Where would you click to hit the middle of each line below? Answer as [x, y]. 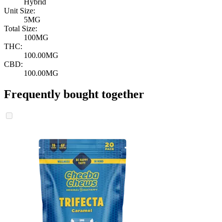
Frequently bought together [74, 94]
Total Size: [21, 29]
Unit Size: [20, 11]
